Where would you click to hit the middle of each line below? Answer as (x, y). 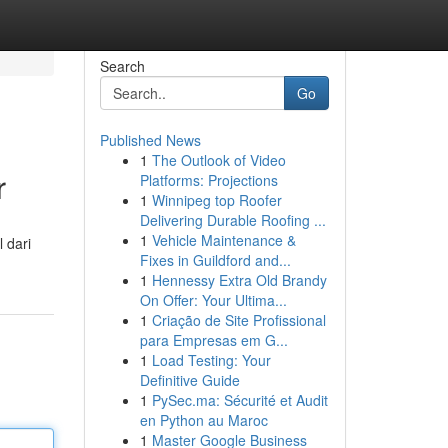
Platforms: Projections (208, 180)
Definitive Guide (189, 380)
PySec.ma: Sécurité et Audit (239, 400)
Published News (150, 140)
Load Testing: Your (211, 360)
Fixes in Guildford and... (215, 260)
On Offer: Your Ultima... (213, 300)
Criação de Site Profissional (238, 320)
